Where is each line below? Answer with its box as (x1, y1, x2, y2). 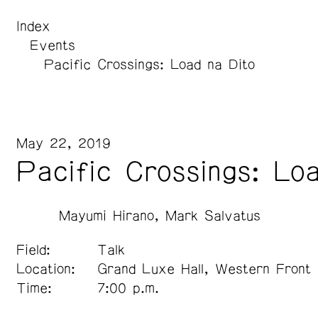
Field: (16, 243, 50, 258)
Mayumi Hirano (58, 209, 154, 224)
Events (30, 38, 75, 53)
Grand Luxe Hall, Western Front (97, 262, 311, 277)
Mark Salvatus (165, 209, 261, 224)
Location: (16, 262, 75, 277)
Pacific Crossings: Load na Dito (43, 57, 255, 72)
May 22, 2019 (16, 136, 111, 151)
